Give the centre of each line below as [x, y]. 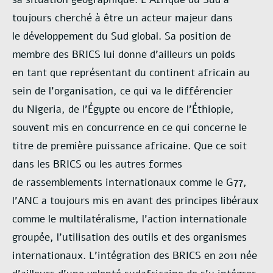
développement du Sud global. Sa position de [127, 36]
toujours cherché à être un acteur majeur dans [122, 18]
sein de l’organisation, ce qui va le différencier [122, 91]
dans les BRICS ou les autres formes [97, 164]
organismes [220, 237]
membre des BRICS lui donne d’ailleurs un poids [124, 54]
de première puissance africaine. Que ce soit [142, 146]
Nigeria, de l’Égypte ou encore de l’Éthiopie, [130, 109]
